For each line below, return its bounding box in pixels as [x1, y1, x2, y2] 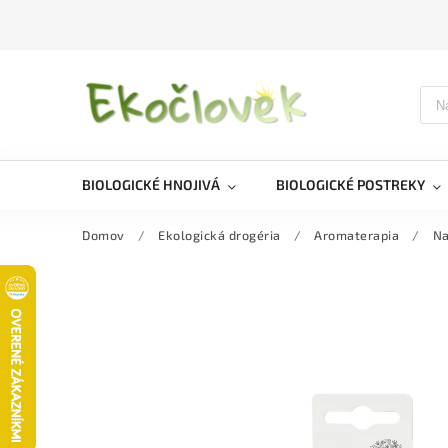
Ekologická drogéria [158, 227, 281, 243]
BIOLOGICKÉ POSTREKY [276, 176, 425, 193]
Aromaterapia [314, 227, 399, 243]
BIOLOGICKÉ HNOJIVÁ [82, 176, 220, 193]
